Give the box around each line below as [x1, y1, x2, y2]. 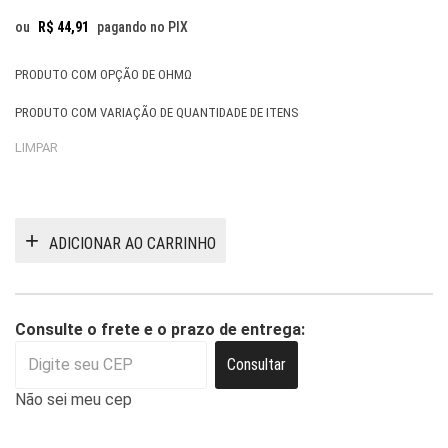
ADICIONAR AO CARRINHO [49, 233, 216, 253]
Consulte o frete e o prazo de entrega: [15, 319, 305, 339]
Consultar [227, 354, 286, 374]
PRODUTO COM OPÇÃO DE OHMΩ [15, 67, 192, 82]
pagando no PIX [97, 19, 188, 35]
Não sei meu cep [15, 389, 132, 409]
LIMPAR [15, 140, 58, 155]
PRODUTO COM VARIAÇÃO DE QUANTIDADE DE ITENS [15, 105, 299, 120]
